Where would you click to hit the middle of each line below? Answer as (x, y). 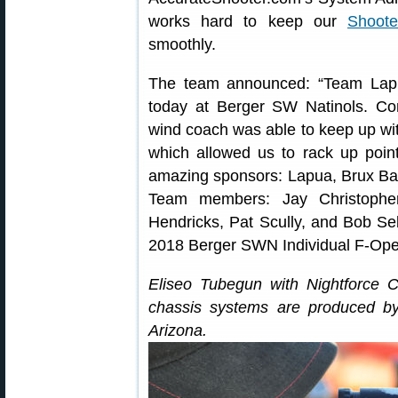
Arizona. (178, 330)
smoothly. (182, 44)
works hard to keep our (248, 21)
